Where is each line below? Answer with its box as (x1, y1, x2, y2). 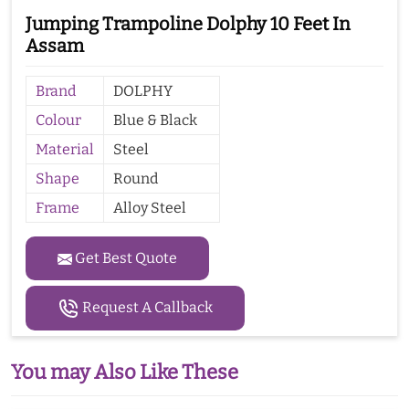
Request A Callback (79, 298, 213, 316)
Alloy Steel (113, 198, 186, 216)
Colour (36, 110, 81, 129)
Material (36, 140, 94, 158)
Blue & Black (113, 110, 197, 129)
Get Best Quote (72, 248, 177, 267)
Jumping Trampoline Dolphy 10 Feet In (26, 12, 351, 35)
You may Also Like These (11, 359, 238, 384)
